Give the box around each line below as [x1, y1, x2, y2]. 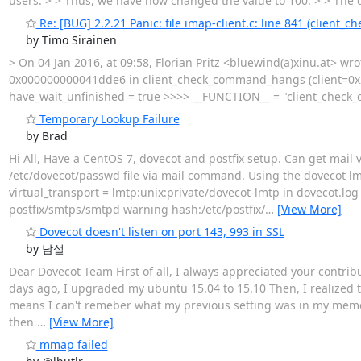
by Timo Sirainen [25, 31, 117, 48]
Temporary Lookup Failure [35, 110, 180, 127]
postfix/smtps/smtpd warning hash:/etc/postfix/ [8, 201, 265, 217]
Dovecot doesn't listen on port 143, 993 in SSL [35, 223, 284, 239]
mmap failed [35, 336, 108, 352]
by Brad [25, 127, 68, 143]
